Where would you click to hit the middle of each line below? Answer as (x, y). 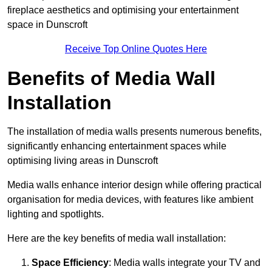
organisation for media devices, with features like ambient (130, 200)
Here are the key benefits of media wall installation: (117, 239)
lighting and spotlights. (56, 214)
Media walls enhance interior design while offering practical (134, 185)
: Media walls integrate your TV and (185, 263)
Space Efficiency (70, 263)
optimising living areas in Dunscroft (83, 161)
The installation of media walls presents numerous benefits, (134, 132)
